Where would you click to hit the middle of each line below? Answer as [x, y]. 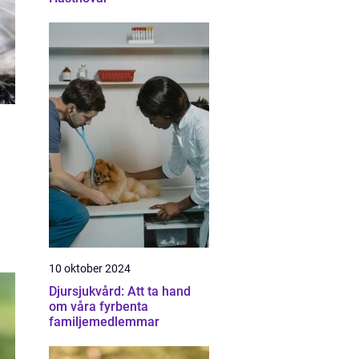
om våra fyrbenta [99, 307]
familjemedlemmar [104, 322]
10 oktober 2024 [90, 268]
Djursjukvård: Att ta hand [120, 291]
